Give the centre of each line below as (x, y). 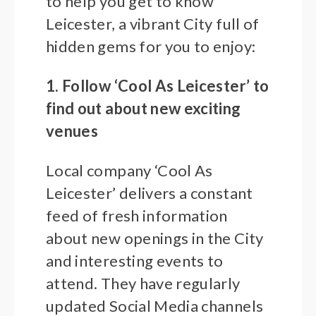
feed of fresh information (137, 216)
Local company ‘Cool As (129, 171)
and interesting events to (135, 261)
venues (72, 131)
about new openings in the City (155, 238)
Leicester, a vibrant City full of (153, 24)
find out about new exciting (144, 109)
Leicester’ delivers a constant (150, 193)
